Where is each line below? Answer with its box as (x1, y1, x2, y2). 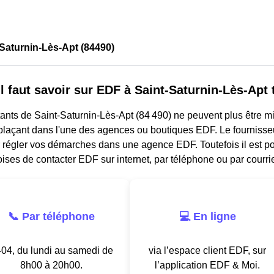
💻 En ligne (179, 210, 236, 223)
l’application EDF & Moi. (155, 259, 260, 270)
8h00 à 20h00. (20, 259, 83, 270)
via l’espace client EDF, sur (149, 245, 266, 256)
